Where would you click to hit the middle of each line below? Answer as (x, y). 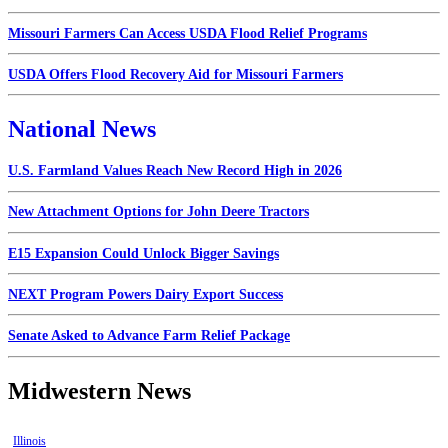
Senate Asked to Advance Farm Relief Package (149, 336)
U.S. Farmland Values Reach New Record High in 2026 (175, 171)
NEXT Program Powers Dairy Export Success (145, 294)
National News (82, 129)
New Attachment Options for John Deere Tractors (158, 212)
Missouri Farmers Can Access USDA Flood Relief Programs (187, 33)
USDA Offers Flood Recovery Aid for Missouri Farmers (175, 74)
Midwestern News (99, 390)
